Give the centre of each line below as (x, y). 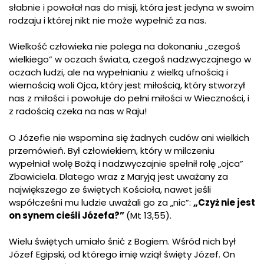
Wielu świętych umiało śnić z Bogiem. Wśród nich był (122, 242)
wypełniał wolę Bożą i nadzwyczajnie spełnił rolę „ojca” (126, 163)
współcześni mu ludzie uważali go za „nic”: (101, 202)
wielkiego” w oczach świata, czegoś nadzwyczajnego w (130, 60)
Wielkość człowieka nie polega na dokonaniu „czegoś (125, 47)
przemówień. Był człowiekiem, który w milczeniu (112, 150)
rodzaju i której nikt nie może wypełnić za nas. (108, 20)
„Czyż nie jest (224, 202)
